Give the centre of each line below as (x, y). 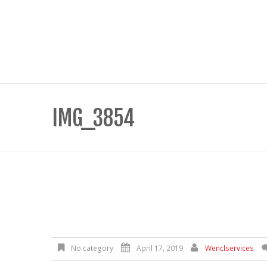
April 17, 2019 (160, 248)
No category (91, 248)
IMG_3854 (93, 118)
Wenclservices (229, 248)
